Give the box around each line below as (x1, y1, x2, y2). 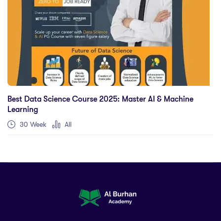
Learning (7, 105, 38, 114)
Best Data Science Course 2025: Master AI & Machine (7, 94, 193, 104)
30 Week (18, 120, 46, 128)
